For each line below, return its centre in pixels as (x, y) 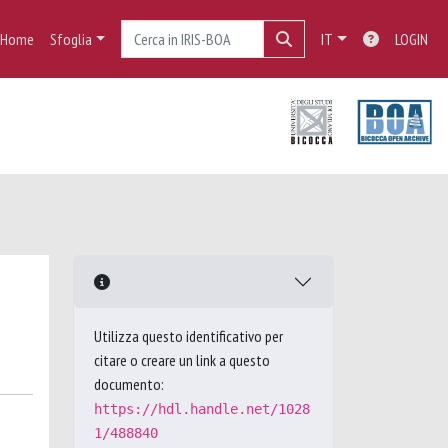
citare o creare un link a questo (182, 360)
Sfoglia (70, 39)
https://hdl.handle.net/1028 (202, 409)
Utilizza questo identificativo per (188, 336)
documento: (129, 384)
